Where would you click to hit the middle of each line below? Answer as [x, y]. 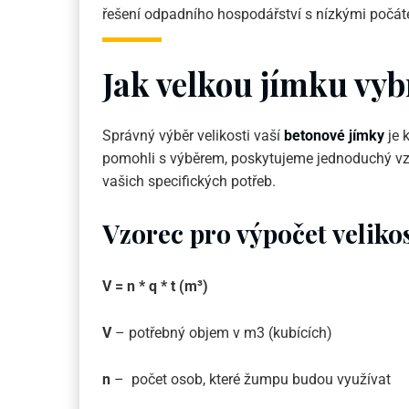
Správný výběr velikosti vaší [193, 136]
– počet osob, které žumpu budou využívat [251, 380]
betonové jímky [334, 136]
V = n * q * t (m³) [155, 287]
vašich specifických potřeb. [189, 182]
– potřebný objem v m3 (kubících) [224, 333]
